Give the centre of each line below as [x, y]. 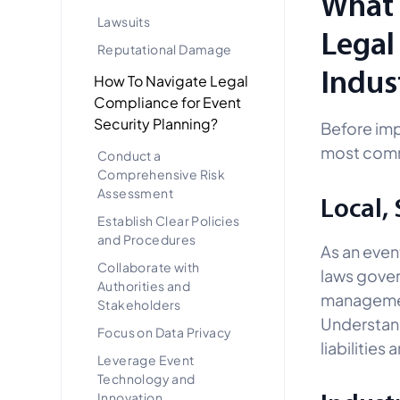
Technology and [146, 378]
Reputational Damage [165, 48]
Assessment [136, 192]
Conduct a [129, 154]
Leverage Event [146, 359]
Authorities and [144, 285]
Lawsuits [124, 21]
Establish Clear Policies [169, 220]
